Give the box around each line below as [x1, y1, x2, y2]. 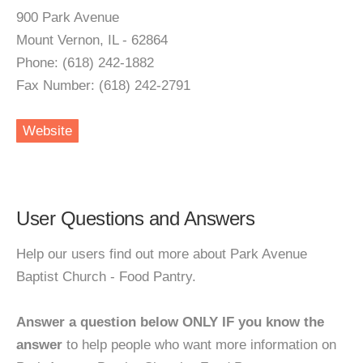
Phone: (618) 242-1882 [16, 55, 154, 70]
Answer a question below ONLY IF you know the [16, 314, 324, 330]
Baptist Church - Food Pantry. [16, 269, 196, 284]
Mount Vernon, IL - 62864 [16, 32, 168, 48]
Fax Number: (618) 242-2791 [16, 78, 190, 93]
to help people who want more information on [62, 337, 336, 352]
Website [23, 123, 72, 139]
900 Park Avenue [16, 10, 119, 25]
